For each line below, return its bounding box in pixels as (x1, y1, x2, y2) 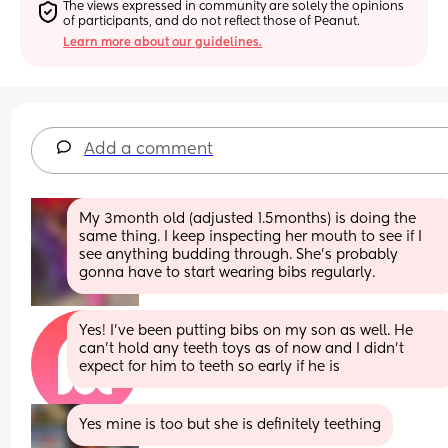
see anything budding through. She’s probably (79, 247, 399, 262)
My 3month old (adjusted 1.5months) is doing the (79, 211, 417, 226)
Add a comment (84, 141, 214, 158)
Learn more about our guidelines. (63, 36, 263, 49)
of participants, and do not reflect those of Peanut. (63, 15, 361, 28)
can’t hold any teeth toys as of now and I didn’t (79, 341, 405, 356)
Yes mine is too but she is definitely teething (79, 417, 382, 432)
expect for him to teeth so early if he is (79, 359, 341, 374)
